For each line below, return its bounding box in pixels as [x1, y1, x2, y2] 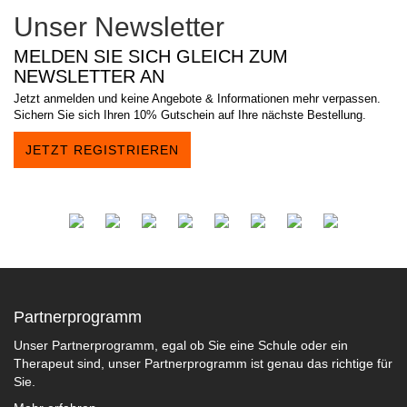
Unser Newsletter [14, 12, 224, 42]
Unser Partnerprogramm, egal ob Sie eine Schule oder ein [14, 338, 348, 352]
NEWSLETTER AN [14, 66, 164, 86]
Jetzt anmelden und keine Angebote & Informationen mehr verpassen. [14, 92, 381, 105]
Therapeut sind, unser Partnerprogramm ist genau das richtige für [14, 356, 392, 371]
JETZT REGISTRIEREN [25, 143, 179, 157]
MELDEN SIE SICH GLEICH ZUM [14, 46, 288, 66]
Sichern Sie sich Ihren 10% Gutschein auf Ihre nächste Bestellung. [14, 108, 366, 122]
